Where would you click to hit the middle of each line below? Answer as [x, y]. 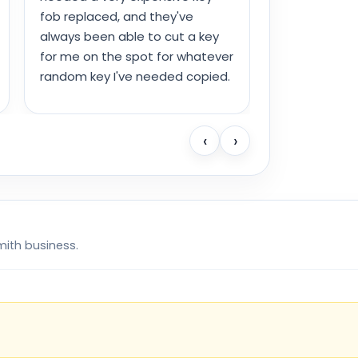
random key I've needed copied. [135, 77]
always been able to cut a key [129, 37]
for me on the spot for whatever [137, 57]
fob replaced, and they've [117, 17]
